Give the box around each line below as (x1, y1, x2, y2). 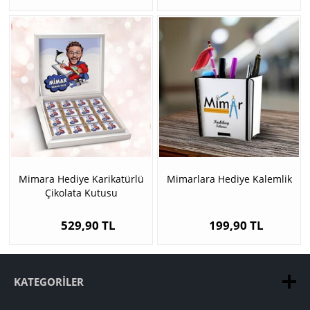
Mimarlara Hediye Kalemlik (166, 172, 292, 186)
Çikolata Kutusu (44, 186, 118, 200)
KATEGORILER (14, 275, 84, 289)
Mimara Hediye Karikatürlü (18, 172, 144, 186)
